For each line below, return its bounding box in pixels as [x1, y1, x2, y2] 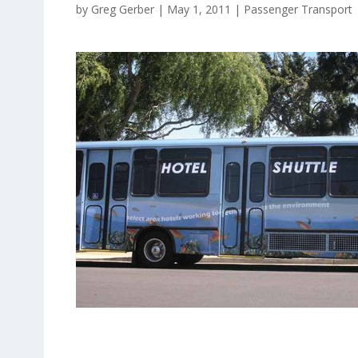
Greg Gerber [90, 2, 154, 17]
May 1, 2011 [166, 2, 231, 17]
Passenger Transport [243, 2, 352, 17]
